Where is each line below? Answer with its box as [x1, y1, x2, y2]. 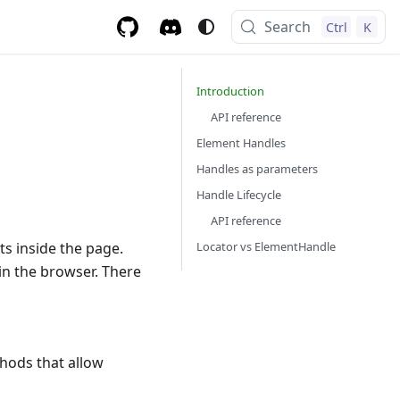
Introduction [196, 83, 264, 99]
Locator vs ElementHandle [196, 238, 336, 254]
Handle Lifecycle [196, 187, 281, 203]
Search [264, 17, 312, 37]
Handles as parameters [196, 161, 318, 177]
